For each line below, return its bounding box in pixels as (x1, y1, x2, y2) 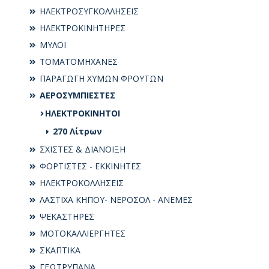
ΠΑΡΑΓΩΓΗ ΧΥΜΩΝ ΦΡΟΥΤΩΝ (37, 72, 163, 84)
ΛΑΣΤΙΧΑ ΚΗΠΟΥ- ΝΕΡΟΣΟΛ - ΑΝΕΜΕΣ (37, 193, 193, 205)
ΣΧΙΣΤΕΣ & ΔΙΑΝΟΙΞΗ (37, 143, 125, 155)
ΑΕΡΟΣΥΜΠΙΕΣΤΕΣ (37, 89, 115, 101)
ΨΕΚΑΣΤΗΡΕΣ (37, 210, 94, 222)
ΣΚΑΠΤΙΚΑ (37, 244, 80, 256)
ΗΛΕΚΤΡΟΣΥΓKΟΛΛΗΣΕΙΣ (37, 5, 139, 17)
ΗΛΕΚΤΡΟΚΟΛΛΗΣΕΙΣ (37, 177, 124, 189)
